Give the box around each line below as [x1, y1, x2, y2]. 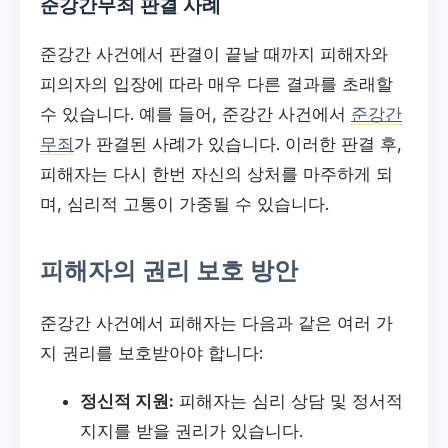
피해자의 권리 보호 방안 [40, 255, 298, 285]
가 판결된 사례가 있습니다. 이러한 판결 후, [74, 133, 402, 154]
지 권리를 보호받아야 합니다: [40, 343, 263, 364]
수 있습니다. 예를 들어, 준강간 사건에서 [40, 103, 351, 124]
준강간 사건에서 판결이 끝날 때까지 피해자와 [40, 43, 388, 64]
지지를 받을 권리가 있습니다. [80, 421, 303, 442]
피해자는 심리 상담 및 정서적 [174, 391, 403, 412]
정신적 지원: [80, 391, 174, 412]
